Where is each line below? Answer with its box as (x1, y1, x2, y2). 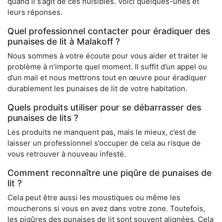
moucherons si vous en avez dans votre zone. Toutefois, (7, 204, 205, 214)
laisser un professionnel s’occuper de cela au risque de (7, 138, 201, 148)
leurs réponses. (7, 7, 62, 17)
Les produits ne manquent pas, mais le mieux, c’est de (7, 127, 196, 137)
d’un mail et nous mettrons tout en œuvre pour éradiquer (7, 73, 207, 83)
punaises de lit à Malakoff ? (7, 36, 120, 47)
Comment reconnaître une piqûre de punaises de (7, 167, 212, 178)
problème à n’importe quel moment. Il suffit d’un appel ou (7, 62, 207, 72)
